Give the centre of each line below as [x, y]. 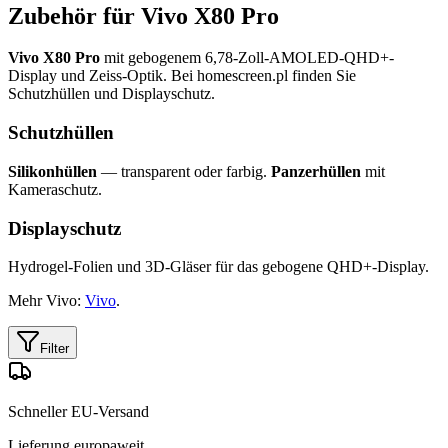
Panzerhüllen [316, 171]
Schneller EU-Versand [78, 412]
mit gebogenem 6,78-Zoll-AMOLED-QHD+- [247, 58]
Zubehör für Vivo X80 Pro [143, 15]
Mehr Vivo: [46, 301]
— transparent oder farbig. [184, 171]
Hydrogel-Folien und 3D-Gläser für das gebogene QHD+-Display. [218, 267]
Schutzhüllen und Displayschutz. [111, 94]
